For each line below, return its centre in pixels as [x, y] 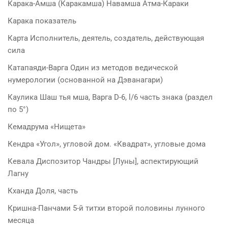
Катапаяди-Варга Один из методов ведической [93, 67]
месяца [21, 220]
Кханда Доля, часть [43, 191]
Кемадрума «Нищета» [47, 126]
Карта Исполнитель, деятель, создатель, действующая [106, 38]
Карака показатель [42, 21]
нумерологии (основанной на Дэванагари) [85, 80]
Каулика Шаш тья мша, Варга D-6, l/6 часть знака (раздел [110, 97]
